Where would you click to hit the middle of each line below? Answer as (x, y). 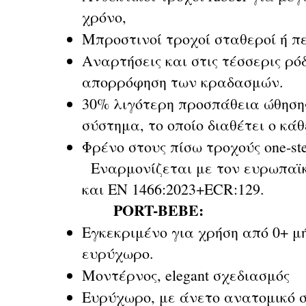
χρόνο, (104, 17)
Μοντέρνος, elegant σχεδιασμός (186, 275)
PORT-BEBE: (158, 210)
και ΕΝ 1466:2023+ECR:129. (173, 189)
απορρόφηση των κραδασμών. (183, 82)
